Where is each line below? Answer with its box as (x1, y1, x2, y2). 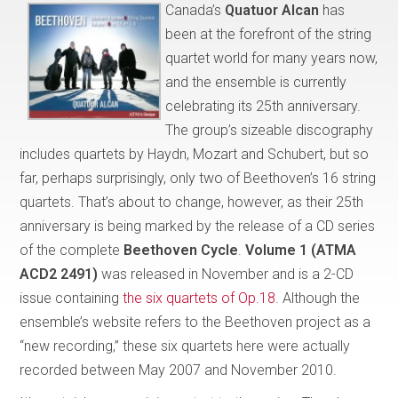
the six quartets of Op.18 (123, 289, 276, 306)
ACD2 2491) (20, 265, 102, 283)
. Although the (275, 289, 361, 306)
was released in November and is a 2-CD (101, 265, 354, 283)
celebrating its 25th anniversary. (165, 97, 362, 115)
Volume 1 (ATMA (245, 241, 357, 259)
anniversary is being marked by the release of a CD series (20, 217, 376, 235)
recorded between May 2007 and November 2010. (20, 361, 341, 378)
